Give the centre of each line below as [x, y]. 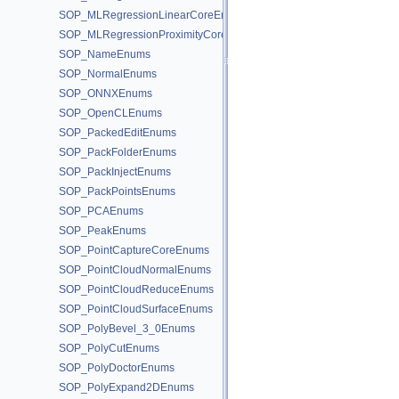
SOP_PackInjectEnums [115, 172]
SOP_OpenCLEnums [110, 113]
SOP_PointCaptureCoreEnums [134, 250]
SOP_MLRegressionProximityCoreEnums [160, 35]
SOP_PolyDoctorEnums [117, 368]
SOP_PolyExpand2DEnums [126, 387]
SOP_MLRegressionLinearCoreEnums [153, 15]
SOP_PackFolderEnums [118, 152]
